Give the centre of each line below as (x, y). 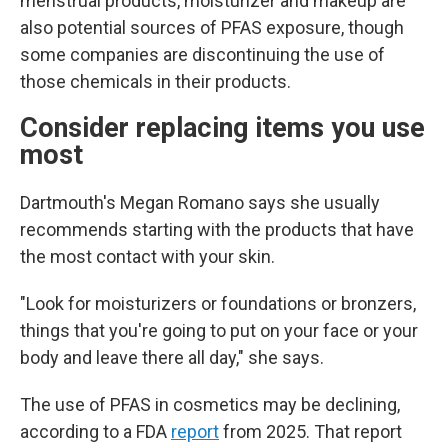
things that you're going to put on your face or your (219, 330)
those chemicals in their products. (155, 81)
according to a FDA (95, 431)
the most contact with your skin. (147, 256)
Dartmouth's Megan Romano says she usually (200, 202)
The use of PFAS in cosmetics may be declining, (210, 404)
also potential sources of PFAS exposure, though (212, 27)
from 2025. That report (310, 431)
